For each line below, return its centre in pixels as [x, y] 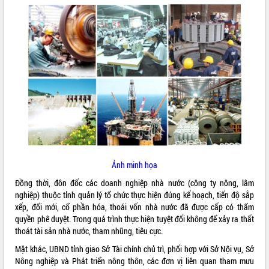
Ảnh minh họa [134, 165]
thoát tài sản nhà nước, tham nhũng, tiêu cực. [89, 231]
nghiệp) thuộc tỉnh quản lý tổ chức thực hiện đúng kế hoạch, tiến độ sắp [134, 195]
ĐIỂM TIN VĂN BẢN [35, 16]
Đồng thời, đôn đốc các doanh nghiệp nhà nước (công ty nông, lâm [134, 183]
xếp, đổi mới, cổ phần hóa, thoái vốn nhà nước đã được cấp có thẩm [134, 207]
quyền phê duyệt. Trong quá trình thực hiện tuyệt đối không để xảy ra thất [134, 219]
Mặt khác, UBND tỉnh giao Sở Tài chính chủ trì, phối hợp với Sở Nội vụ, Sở [134, 249]
